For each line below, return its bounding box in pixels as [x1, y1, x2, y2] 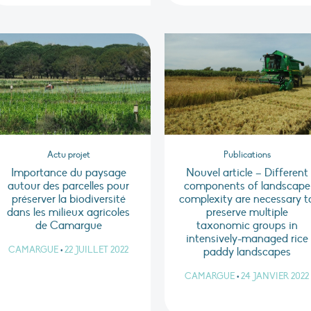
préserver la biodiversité [11, 192, 126, 207]
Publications [223, 149, 271, 161]
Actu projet [47, 149, 90, 161]
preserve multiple [205, 205, 288, 220]
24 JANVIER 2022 [241, 271, 310, 283]
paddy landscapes [203, 245, 291, 260]
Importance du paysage [10, 166, 126, 180]
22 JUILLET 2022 [65, 244, 129, 256]
